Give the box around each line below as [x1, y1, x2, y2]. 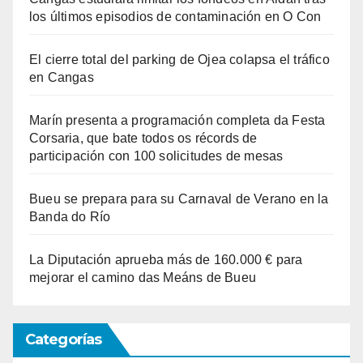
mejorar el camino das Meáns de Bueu [29, 270, 256, 284]
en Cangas [29, 70, 94, 84]
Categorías [25, 330, 101, 348]
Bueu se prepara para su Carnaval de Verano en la [29, 191, 329, 206]
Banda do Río [29, 209, 111, 224]
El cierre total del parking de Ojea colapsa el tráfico [29, 52, 330, 66]
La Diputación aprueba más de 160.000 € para [29, 252, 303, 267]
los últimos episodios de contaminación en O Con [29, 9, 322, 23]
